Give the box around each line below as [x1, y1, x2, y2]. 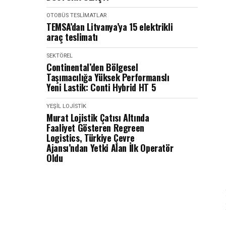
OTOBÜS [46, 12, 69, 19]
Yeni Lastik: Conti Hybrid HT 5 [46, 81, 156, 94]
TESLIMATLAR [70, 12, 106, 19]
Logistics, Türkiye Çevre [46, 131, 135, 144]
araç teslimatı [46, 30, 98, 43]
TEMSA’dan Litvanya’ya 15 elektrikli [46, 20, 173, 33]
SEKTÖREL [46, 52, 73, 59]
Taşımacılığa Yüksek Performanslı [46, 71, 169, 84]
